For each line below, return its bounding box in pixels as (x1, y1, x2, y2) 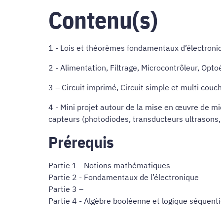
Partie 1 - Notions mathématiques (48, 160, 170, 170)
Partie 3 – (48, 184, 83, 194)
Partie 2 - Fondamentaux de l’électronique (48, 172, 199, 182)
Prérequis (48, 131, 114, 152)
